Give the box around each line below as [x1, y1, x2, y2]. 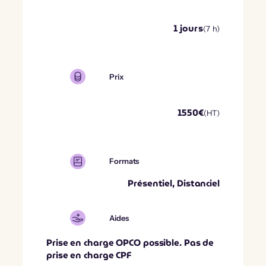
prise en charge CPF [46, 248, 132, 263]
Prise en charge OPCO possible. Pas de [46, 236, 214, 251]
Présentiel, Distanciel [128, 176, 220, 191]
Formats [109, 157, 140, 166]
